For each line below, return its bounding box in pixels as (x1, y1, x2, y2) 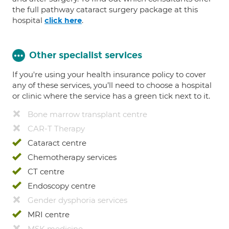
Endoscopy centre (28, 181, 96, 191)
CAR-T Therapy (28, 124, 85, 133)
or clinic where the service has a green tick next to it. (12, 91, 210, 101)
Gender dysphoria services (28, 195, 127, 205)
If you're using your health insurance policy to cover (12, 70, 206, 79)
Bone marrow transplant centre (28, 109, 147, 119)
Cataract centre (28, 138, 86, 148)
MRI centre (28, 210, 70, 219)
